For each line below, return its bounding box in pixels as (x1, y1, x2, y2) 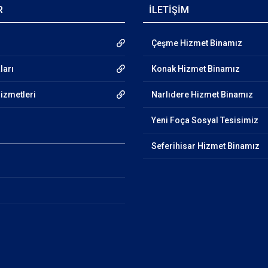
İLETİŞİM (149, 4, 189, 16)
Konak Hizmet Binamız (151, 64, 240, 74)
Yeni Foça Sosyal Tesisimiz (151, 115, 258, 125)
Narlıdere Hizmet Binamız (151, 90, 253, 99)
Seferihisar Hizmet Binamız (151, 141, 260, 151)
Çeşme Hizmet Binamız (151, 38, 242, 48)
